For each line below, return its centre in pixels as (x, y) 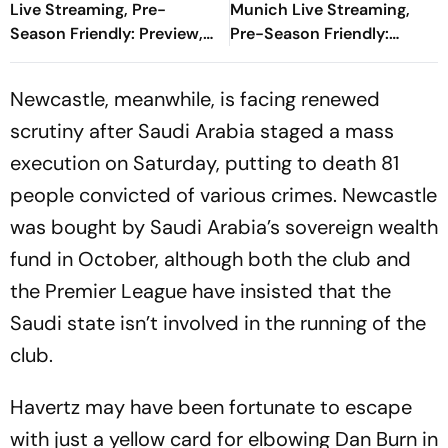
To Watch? (271, 81)
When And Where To (88, 57)
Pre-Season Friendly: (309, 33)
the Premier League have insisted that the (200, 290)
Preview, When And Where (331, 57)
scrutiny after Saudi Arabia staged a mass (202, 130)
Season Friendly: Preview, (106, 33)
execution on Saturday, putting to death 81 (204, 162)
